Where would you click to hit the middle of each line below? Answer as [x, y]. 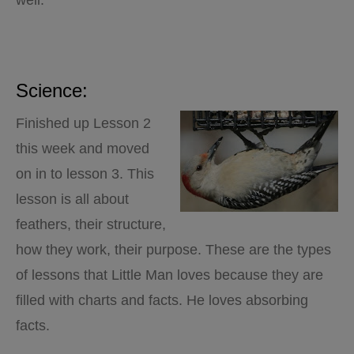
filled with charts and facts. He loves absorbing [162, 300]
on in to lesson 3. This [85, 174]
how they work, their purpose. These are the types [173, 250]
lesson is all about [72, 199]
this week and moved [83, 149]
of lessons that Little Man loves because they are [169, 275]
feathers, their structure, [91, 224]
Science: [52, 90]
